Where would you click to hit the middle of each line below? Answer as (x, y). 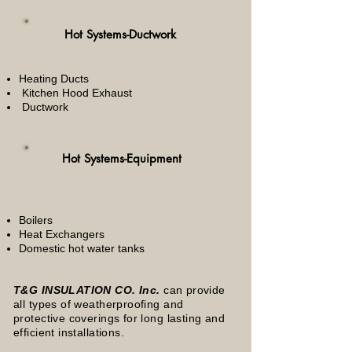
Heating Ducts (54, 79)
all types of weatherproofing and (99, 304)
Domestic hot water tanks (82, 248)
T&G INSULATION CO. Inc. (89, 290)
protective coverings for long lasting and (119, 318)
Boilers (36, 220)
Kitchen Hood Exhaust (75, 93)
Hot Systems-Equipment (122, 158)
